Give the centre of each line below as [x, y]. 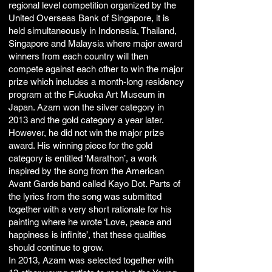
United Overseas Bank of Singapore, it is [89, 18]
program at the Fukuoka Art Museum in [87, 94]
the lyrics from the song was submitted [85, 196]
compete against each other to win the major [96, 69]
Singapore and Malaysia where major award [95, 43]
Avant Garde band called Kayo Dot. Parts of [94, 184]
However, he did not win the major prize [86, 133]
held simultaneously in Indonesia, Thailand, [93, 31]
